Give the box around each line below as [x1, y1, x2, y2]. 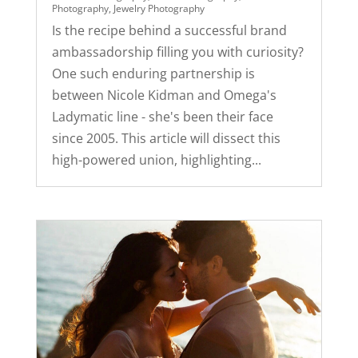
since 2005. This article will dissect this [51, 129, 280, 148]
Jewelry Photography [113, 2, 205, 16]
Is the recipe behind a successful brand [51, 22, 287, 40]
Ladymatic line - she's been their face [51, 108, 273, 126]
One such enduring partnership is [51, 65, 255, 83]
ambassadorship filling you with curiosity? [51, 43, 304, 62]
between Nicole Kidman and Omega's [51, 86, 276, 105]
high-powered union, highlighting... [51, 151, 261, 169]
